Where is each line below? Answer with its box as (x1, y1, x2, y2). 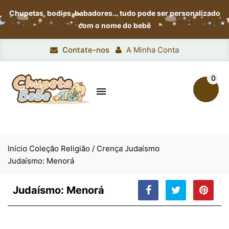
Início (8, 144, 27, 153)
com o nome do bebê (78, 21, 151, 30)
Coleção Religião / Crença (29, 144, 123, 153)
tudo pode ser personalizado (119, 9, 220, 17)
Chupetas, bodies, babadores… (9, 9, 120, 17)
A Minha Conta (126, 45, 179, 55)
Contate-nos (62, 45, 109, 55)
